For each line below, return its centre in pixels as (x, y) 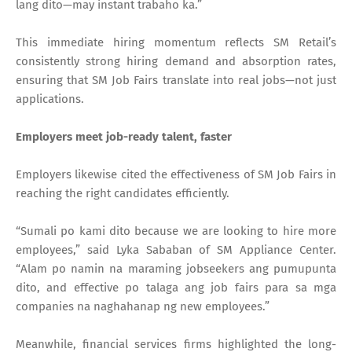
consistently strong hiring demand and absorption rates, (176, 61)
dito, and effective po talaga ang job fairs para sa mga (176, 287)
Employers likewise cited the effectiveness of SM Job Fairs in (176, 174)
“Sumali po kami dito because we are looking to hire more (176, 231)
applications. (50, 99)
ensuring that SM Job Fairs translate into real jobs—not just (176, 80)
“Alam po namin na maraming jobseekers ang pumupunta (176, 268)
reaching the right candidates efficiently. (123, 193)
